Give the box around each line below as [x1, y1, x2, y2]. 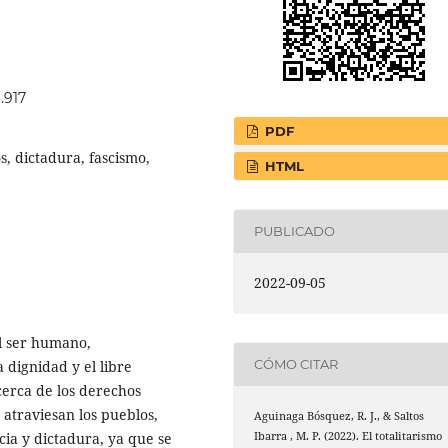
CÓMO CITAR [254, 356, 339, 373]
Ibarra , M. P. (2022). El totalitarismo [254, 428, 443, 443]
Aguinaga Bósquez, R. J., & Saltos [254, 408, 425, 423]
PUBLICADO [254, 223, 336, 240]
